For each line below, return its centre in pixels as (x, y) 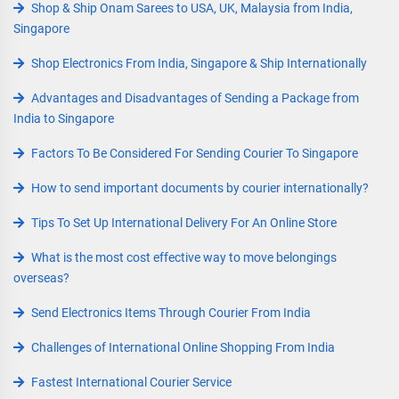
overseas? (41, 278)
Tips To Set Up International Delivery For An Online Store (184, 223)
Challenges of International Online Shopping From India (183, 347)
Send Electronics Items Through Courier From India (171, 313)
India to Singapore (64, 118)
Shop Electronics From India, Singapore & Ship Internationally (199, 63)
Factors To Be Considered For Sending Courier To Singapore (195, 153)
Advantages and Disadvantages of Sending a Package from (195, 98)
